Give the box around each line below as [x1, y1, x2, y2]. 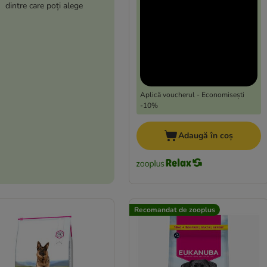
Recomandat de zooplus [133, 205, 215, 215]
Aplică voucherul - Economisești [139, 90, 244, 100]
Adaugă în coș [178, 130, 234, 142]
